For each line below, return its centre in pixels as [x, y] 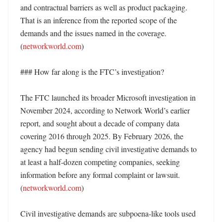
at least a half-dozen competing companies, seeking [100, 162]
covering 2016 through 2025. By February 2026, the [102, 136]
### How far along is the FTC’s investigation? [92, 72]
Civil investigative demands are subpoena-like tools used [108, 213]
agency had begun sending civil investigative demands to [109, 149]
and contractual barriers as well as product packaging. [104, 7]
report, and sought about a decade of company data [100, 123]
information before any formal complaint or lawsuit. [100, 175]
